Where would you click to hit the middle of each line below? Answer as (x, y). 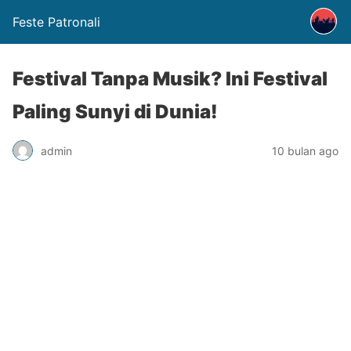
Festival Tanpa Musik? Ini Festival (170, 79)
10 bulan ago (305, 150)
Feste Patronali (56, 22)
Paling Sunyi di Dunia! (115, 112)
